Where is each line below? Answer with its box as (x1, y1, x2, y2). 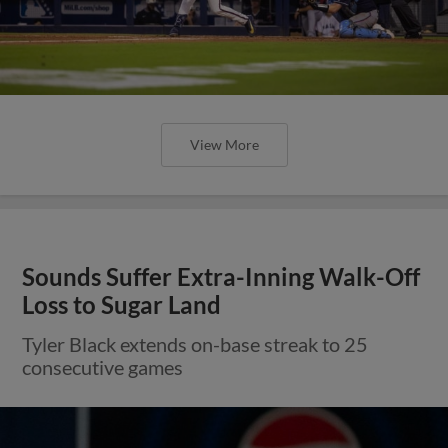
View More (189, 135, 259, 153)
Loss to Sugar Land (22, 290, 222, 319)
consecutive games (22, 354, 184, 379)
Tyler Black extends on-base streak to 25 (22, 331, 369, 356)
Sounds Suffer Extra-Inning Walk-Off (22, 262, 421, 291)
